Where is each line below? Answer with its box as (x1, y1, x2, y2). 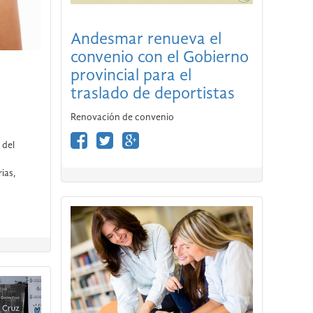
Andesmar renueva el (70, 31, 221, 48)
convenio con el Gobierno (70, 49, 249, 66)
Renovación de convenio (70, 112, 174, 122)
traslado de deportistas (70, 85, 235, 103)
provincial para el (70, 67, 191, 85)
